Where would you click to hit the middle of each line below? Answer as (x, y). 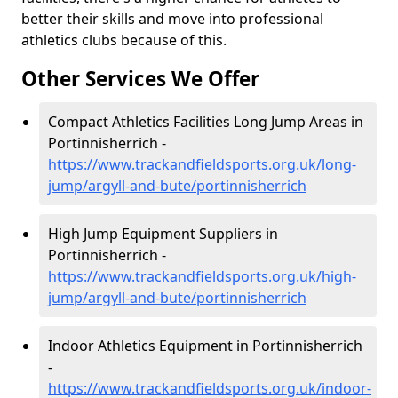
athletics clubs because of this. (124, 40)
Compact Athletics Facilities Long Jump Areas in (206, 122)
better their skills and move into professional (172, 19)
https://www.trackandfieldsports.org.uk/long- (202, 164)
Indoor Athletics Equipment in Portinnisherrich (205, 346)
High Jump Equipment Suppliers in (163, 234)
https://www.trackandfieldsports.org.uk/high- (202, 276)
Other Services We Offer (140, 79)
